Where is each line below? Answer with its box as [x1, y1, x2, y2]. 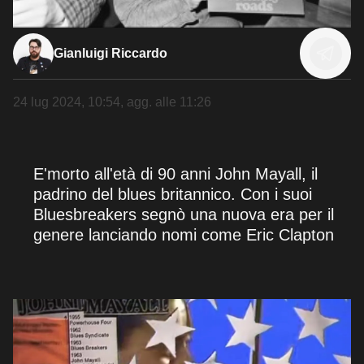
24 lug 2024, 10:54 [13, 95, 120, 110]
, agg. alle [120, 95, 180, 110]
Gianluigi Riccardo [54, 45, 167, 60]
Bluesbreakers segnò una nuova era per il [33, 206, 334, 224]
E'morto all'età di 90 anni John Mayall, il [33, 165, 318, 184]
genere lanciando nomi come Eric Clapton [33, 226, 334, 245]
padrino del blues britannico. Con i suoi [33, 185, 312, 204]
